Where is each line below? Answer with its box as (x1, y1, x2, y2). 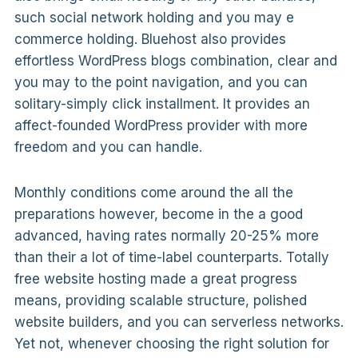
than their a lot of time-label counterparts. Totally (14, 249, 329, 266)
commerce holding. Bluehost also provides (14, 31, 286, 48)
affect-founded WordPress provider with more (14, 117, 308, 134)
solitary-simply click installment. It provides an (14, 96, 310, 113)
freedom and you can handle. (14, 139, 202, 156)
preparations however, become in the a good (14, 206, 303, 223)
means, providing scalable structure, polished (14, 292, 307, 309)
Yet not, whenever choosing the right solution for (14, 336, 329, 352)
